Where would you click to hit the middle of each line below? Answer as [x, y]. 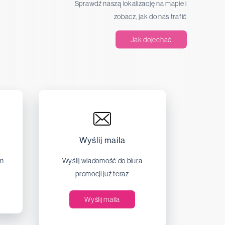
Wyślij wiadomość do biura [102, 161]
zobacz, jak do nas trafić [150, 16]
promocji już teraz [102, 174]
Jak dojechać [151, 39]
